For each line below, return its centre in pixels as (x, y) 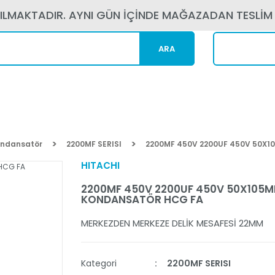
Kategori (99, 263)
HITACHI (100, 165)
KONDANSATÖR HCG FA (142, 199)
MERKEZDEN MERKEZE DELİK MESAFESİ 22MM (172, 223)
